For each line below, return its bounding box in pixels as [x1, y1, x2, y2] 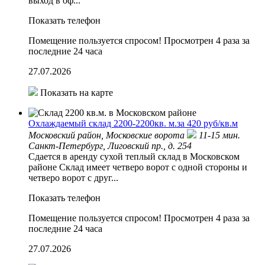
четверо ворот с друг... [28, 172, 118, 183]
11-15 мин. [199, 130, 240, 140]
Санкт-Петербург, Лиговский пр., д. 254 [28, 140, 192, 151]
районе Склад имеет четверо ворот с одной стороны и [28, 161, 247, 172]
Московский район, [28, 130, 106, 140]
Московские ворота [106, 130, 187, 140]
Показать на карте [38, 87, 113, 98]
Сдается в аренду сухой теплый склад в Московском [28, 151, 240, 161]
